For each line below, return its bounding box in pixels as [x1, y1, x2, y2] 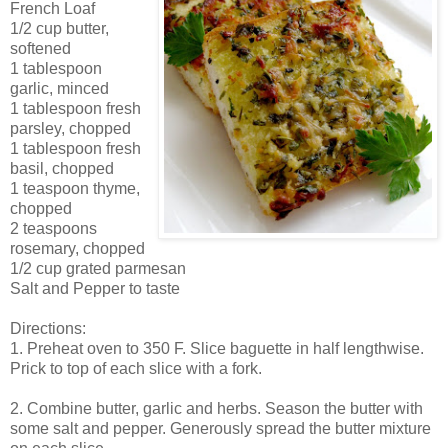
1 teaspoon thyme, [10, 179, 140, 197]
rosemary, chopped [10, 239, 145, 257]
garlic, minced [10, 79, 109, 97]
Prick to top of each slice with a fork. [10, 359, 262, 377]
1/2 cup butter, [10, 19, 109, 37]
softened [10, 39, 71, 57]
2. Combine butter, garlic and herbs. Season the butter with [10, 399, 423, 417]
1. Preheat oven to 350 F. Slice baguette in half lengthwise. [10, 339, 424, 357]
